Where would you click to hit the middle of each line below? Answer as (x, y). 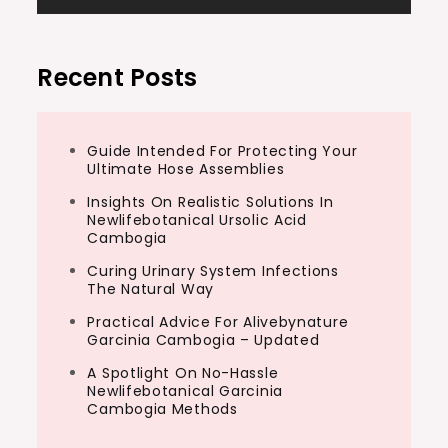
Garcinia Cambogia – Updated (203, 340)
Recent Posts (117, 77)
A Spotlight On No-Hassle (183, 373)
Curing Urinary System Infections (213, 271)
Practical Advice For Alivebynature (218, 322)
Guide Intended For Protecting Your (222, 151)
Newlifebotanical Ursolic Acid (197, 220)
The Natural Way (150, 289)
